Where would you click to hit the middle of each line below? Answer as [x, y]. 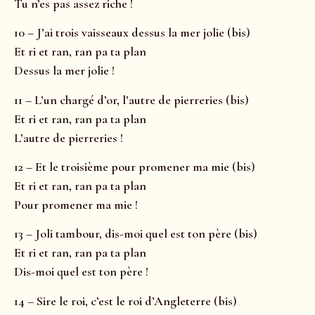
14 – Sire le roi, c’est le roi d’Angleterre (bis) [126, 301]
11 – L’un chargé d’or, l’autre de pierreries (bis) [131, 99]
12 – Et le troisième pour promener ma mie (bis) [135, 166]
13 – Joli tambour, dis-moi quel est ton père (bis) [136, 234]
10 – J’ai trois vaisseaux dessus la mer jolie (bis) [132, 33]
